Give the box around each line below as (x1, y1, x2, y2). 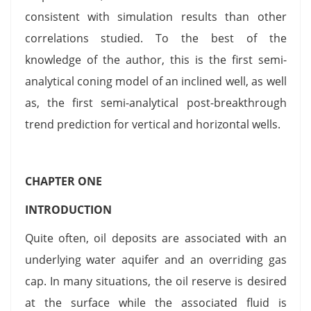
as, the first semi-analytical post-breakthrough (24, 94, 287, 110)
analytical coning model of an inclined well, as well (24, 73, 287, 89)
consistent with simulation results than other (24, 8, 287, 24)
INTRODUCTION (24, 201, 115, 217)
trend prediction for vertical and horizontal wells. (24, 116, 280, 132)
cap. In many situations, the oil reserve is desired (24, 273, 287, 289)
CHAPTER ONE (24, 173, 102, 189)
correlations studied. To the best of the (24, 30, 287, 46)
